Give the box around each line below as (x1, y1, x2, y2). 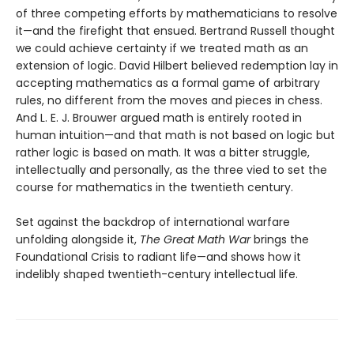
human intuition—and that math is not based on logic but (16, 127, 335, 144)
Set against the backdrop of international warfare (16, 214, 290, 231)
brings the (254, 232, 309, 248)
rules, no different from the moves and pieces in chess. (16, 92, 322, 109)
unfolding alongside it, (16, 232, 140, 248)
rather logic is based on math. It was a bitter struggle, (16, 145, 310, 161)
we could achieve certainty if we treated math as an (16, 40, 308, 57)
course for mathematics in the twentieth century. (16, 179, 303, 196)
